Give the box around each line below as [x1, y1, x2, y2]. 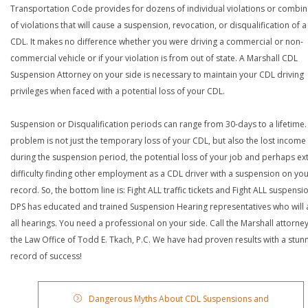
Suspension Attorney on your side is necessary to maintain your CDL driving [10, 69, 304, 80]
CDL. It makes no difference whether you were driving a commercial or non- [10, 36, 303, 47]
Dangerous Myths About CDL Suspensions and [88, 293, 269, 305]
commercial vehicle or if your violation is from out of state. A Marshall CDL [10, 52, 298, 64]
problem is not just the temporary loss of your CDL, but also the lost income [10, 135, 306, 146]
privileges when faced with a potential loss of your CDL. [10, 85, 225, 97]
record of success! [10, 250, 82, 262]
